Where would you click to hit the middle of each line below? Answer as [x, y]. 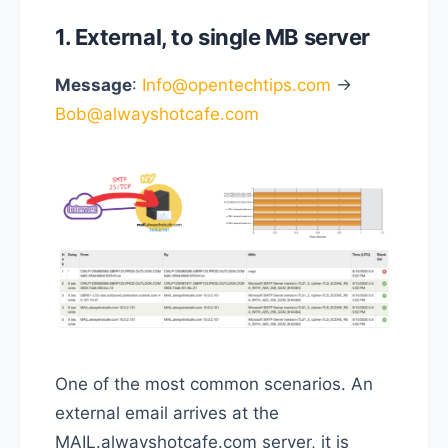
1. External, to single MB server [212, 37]
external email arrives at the [167, 412]
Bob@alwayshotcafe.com [157, 114]
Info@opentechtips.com [236, 85]
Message [93, 85]
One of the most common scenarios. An [214, 383]
